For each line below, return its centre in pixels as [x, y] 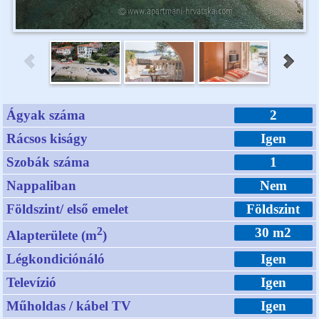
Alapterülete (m [52, 236]
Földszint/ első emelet [68, 209]
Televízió [32, 283]
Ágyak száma [46, 115]
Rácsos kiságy [47, 138]
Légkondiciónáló [56, 259]
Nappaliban [42, 185]
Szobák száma [48, 162]
